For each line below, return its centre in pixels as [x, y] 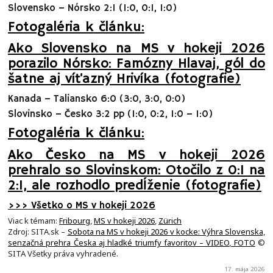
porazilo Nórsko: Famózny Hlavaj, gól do [136, 64]
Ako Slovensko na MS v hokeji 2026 [136, 49]
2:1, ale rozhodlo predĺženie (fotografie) [135, 186]
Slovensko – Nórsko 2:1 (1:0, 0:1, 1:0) [92, 8]
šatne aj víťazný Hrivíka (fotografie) [124, 80]
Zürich [170, 221]
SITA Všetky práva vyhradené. [63, 254]
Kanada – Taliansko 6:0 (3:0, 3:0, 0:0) [97, 99]
